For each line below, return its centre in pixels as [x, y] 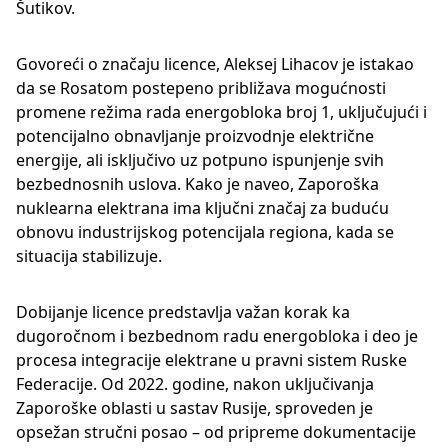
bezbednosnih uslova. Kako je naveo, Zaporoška [197, 183]
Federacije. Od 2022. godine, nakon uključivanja [195, 383]
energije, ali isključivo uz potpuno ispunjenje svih [200, 159]
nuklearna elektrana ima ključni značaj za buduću [202, 207]
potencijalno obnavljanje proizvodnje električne [195, 135]
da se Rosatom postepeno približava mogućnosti [201, 87]
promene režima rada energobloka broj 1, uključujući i [221, 111]
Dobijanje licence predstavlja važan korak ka [183, 311]
